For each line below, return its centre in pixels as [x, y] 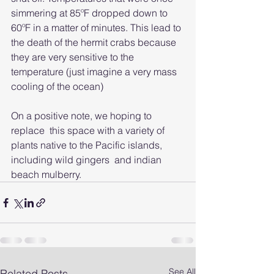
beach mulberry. [46, 174]
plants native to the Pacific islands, [88, 145]
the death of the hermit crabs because [95, 42]
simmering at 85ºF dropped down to [91, 13]
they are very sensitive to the [74, 57]
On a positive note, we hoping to [83, 116]
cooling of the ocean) [57, 86]
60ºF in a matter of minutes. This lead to [97, 28]
